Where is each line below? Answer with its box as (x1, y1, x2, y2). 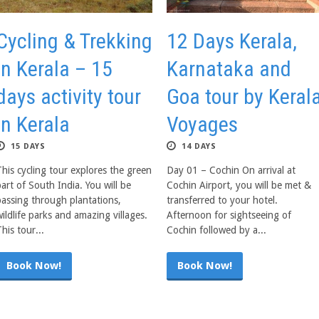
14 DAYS (182, 142, 216, 151)
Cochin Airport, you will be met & (167, 179, 311, 191)
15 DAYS (11, 142, 46, 151)
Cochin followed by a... (167, 224, 266, 236)
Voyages (167, 112, 238, 137)
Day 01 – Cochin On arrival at (167, 164, 296, 176)
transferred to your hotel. (167, 194, 278, 206)
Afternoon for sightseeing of (167, 209, 291, 221)
